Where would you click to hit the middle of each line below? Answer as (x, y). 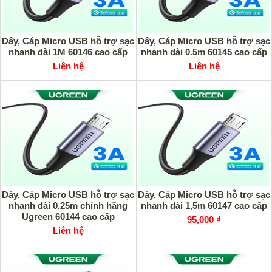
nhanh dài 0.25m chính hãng (68, 206)
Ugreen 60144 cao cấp (68, 216)
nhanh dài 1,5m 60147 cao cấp (204, 206)
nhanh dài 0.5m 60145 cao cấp (204, 52)
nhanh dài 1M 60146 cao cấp (68, 52)
